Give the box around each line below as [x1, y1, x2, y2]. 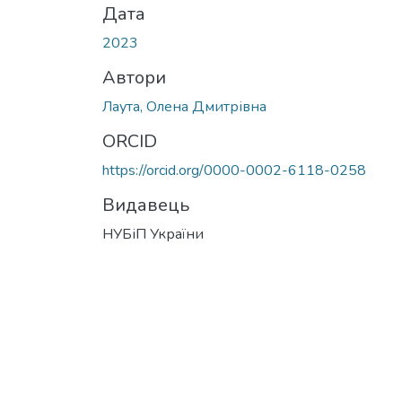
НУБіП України [102, 223, 204, 244]
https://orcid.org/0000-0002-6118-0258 [102, 160, 366, 180]
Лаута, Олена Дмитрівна [102, 96, 267, 117]
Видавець [102, 192, 189, 217]
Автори [102, 65, 166, 90]
